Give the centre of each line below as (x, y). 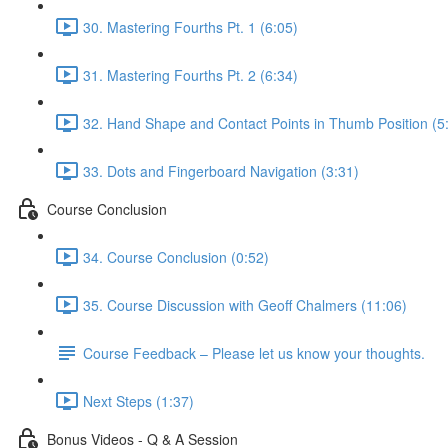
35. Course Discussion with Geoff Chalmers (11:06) (245, 304)
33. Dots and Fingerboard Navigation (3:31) (221, 170)
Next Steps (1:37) (138, 400)
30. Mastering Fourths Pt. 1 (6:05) (190, 26)
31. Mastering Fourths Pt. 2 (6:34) (190, 74)
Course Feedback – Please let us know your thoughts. (254, 352)
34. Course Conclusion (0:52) (176, 256)
